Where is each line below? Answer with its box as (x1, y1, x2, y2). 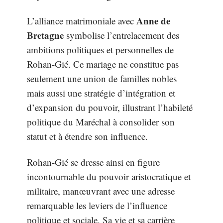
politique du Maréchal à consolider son (27, 115, 175, 128)
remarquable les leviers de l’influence (27, 199, 167, 212)
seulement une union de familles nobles (27, 72, 177, 85)
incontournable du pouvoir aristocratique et (27, 170, 191, 183)
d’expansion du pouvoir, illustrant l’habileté (27, 101, 193, 113)
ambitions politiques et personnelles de (27, 43, 174, 56)
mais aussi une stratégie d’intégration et (27, 87, 175, 99)
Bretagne (27, 28, 64, 42)
